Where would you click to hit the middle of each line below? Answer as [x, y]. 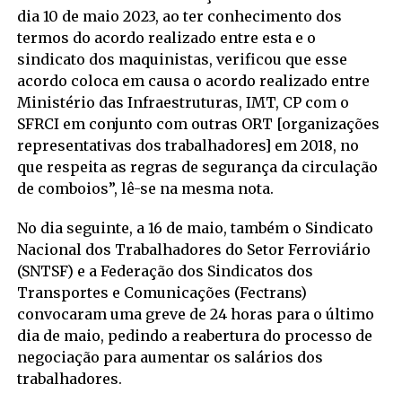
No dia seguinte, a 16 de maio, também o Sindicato [195, 227]
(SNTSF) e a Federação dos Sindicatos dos [165, 271]
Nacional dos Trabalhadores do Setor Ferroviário [193, 249]
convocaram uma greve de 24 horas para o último [195, 314]
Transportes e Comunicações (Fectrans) [162, 292]
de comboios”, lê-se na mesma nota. [145, 188]
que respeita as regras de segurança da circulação [197, 166]
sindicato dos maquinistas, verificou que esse [182, 59]
